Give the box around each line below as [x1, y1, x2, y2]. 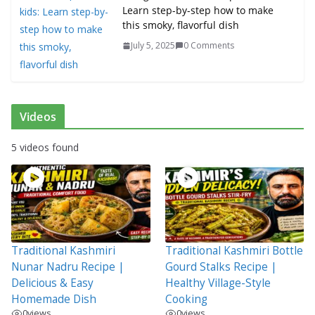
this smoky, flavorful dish [122, 18, 239, 32]
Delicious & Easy [11, 276, 94, 291]
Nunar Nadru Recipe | [11, 259, 124, 275]
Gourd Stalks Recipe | [165, 259, 277, 275]
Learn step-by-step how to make [122, 4, 274, 18]
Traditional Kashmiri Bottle [165, 243, 303, 259]
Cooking [165, 292, 207, 307]
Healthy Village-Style [165, 276, 271, 291]
